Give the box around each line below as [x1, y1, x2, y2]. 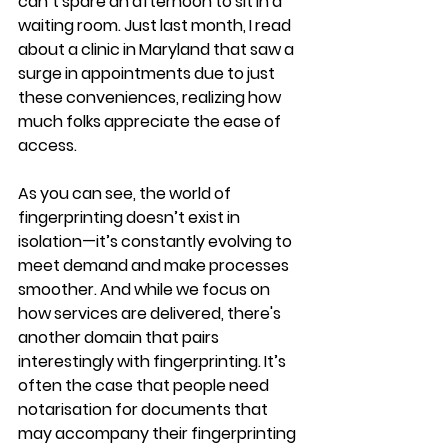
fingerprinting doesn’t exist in [18, 205, 243, 229]
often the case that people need [18, 373, 272, 397]
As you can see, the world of [18, 181, 234, 205]
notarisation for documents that [18, 397, 271, 421]
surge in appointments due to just [18, 61, 278, 85]
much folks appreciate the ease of [18, 109, 284, 133]
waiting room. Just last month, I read [18, 13, 294, 37]
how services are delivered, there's [18, 301, 284, 325]
